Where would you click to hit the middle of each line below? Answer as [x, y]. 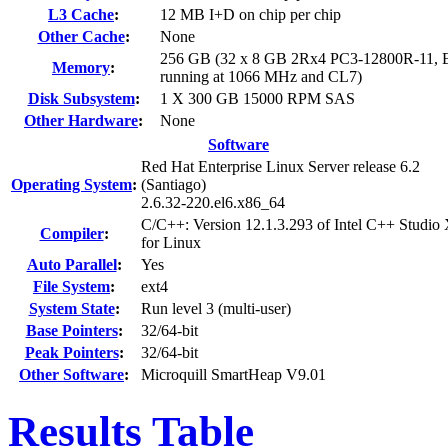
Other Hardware [81, 120]
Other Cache [81, 36]
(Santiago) [173, 184]
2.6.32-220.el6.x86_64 [213, 202]
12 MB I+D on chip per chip [250, 14]
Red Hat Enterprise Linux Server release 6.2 [280, 166]
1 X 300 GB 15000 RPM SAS [257, 98]
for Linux [171, 242]
